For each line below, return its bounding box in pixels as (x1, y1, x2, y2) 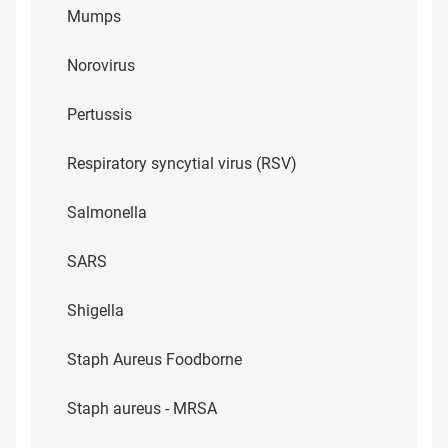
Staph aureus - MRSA (67, 399, 217, 418)
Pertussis (67, 105, 132, 124)
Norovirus (67, 56, 135, 75)
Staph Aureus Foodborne (67, 350, 242, 369)
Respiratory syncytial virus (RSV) (67, 154, 297, 173)
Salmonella (67, 203, 147, 222)
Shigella (67, 301, 124, 320)
